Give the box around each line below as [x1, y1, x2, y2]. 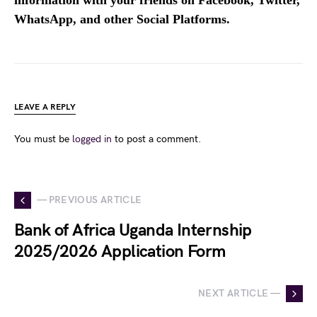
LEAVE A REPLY [14, 101, 76, 113]
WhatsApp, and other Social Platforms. [14, 11, 230, 26]
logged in [72, 132, 112, 145]
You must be [14, 132, 72, 145]
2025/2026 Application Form [14, 241, 226, 262]
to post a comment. [112, 132, 201, 145]
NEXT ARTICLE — [198, 287, 280, 300]
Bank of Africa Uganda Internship [14, 219, 252, 241]
